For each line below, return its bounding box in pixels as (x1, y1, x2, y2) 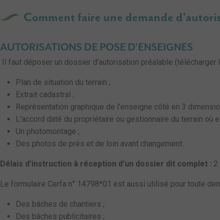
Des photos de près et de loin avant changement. (16, 139, 184, 148)
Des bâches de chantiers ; (16, 199, 105, 209)
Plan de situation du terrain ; (16, 78, 110, 87)
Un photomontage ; (16, 127, 80, 136)
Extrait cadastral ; (16, 90, 74, 99)
